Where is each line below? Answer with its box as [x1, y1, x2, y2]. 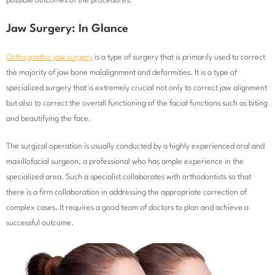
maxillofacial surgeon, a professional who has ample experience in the [6, 157, 244, 166]
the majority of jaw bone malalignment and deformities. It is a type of [6, 68, 237, 77]
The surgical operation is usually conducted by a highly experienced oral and [6, 142, 265, 150]
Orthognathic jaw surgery [6, 53, 93, 61]
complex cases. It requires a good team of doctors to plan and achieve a [6, 203, 249, 212]
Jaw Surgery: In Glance [6, 23, 128, 34]
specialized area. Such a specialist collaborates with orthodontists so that [6, 172, 251, 181]
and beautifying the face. [6, 114, 91, 123]
